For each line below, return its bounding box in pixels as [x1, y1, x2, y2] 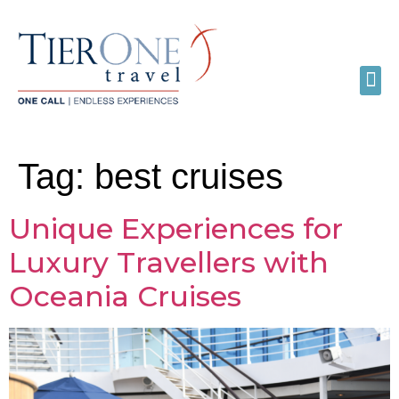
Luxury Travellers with [9, 244, 329, 280]
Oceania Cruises [9, 278, 241, 313]
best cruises [94, 156, 283, 196]
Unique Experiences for [9, 210, 343, 246]
